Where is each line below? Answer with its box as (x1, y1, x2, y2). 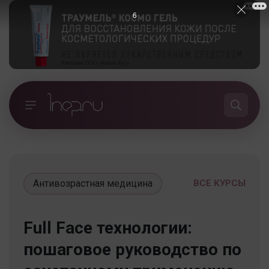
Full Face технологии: (23, 217, 192, 238)
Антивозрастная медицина (33, 177, 153, 189)
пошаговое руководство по (23, 239, 241, 259)
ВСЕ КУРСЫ (193, 177, 246, 189)
